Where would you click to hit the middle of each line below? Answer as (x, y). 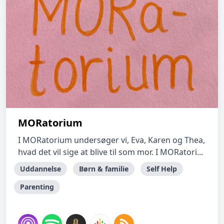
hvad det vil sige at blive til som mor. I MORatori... (110, 152)
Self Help (162, 169)
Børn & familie (104, 169)
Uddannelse (40, 169)
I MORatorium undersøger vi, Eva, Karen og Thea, (111, 140)
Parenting (37, 187)
